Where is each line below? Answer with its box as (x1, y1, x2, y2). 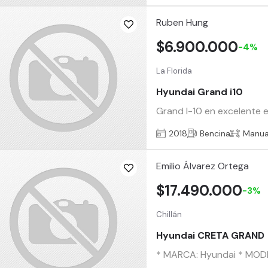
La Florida (156, 65, 193, 76)
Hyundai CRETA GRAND (156, 229, 265, 242)
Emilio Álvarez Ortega (156, 159, 249, 172)
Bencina (200, 127, 231, 139)
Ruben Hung (156, 16, 209, 29)
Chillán (156, 209, 182, 220)
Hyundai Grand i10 (156, 86, 243, 99)
